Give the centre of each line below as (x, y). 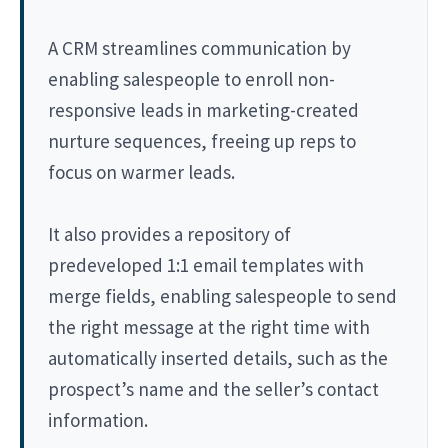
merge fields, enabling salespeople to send (222, 295)
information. (98, 419)
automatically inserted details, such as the (218, 357)
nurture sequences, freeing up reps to (202, 140)
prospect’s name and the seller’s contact (213, 388)
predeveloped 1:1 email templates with (206, 264)
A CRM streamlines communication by (199, 47)
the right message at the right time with (209, 326)
